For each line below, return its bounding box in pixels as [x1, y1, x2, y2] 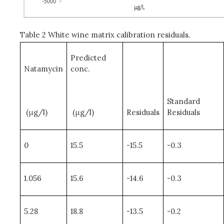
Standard [167, 96, 200, 106]
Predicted [70, 52, 106, 62]
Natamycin [23, 63, 63, 73]
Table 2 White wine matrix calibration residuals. [20, 29, 190, 39]
